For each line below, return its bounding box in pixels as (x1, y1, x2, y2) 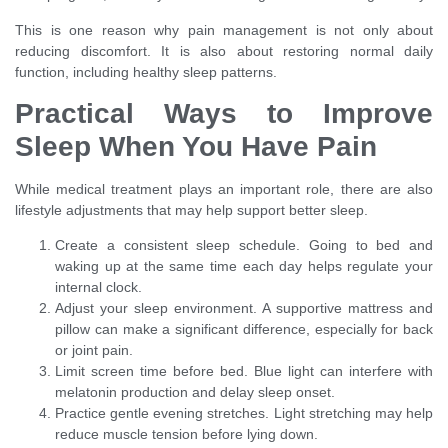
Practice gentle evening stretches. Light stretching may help (55, 405, 433, 422)
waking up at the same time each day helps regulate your (55, 258, 433, 275)
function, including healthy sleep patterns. (15, 63, 277, 80)
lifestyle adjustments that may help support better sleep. (15, 202, 368, 219)
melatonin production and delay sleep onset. (55, 384, 335, 401)
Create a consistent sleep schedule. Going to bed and (55, 237, 433, 254)
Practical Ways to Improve (15, 98, 433, 130)
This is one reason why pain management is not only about (15, 21, 433, 38)
